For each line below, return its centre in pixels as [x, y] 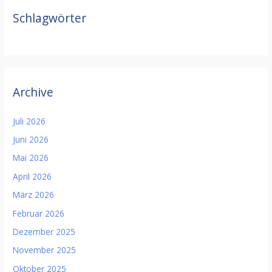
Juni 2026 [31, 139]
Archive [33, 93]
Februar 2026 [39, 213]
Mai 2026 [31, 158]
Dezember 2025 [44, 231]
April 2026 [32, 176]
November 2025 [45, 250]
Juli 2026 [29, 121]
